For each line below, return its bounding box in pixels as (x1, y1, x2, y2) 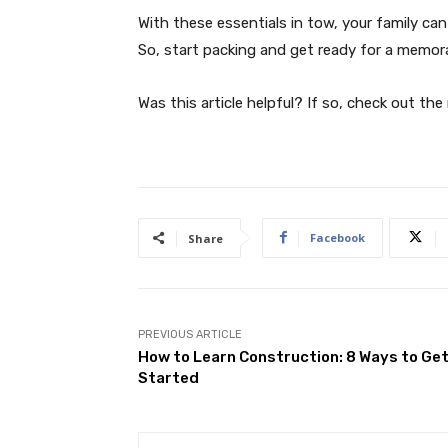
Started (138, 368, 199, 387)
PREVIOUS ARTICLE (138, 327, 242, 341)
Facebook (310, 229, 365, 245)
